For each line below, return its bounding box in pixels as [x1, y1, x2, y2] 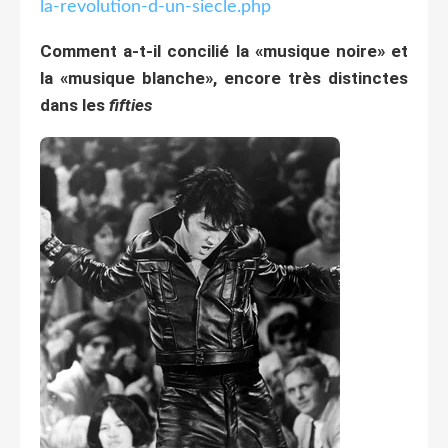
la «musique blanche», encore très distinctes [40, 67, 408, 88]
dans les [40, 94, 109, 115]
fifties [109, 94, 152, 115]
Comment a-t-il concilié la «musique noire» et [40, 40, 408, 61]
